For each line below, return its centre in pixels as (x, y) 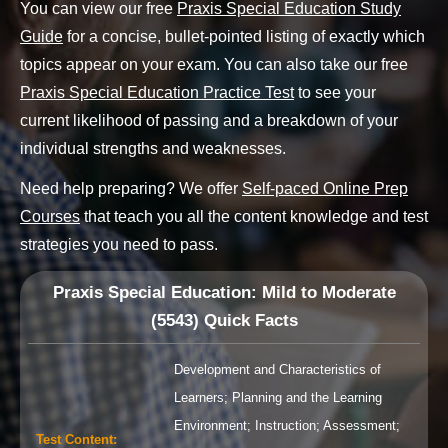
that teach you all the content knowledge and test (254, 217)
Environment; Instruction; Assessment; (287, 426)
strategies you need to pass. (119, 245)
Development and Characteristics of (277, 370)
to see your (335, 93)
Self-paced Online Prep (325, 189)
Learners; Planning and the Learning (278, 398)
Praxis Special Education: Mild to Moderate (224, 293)
